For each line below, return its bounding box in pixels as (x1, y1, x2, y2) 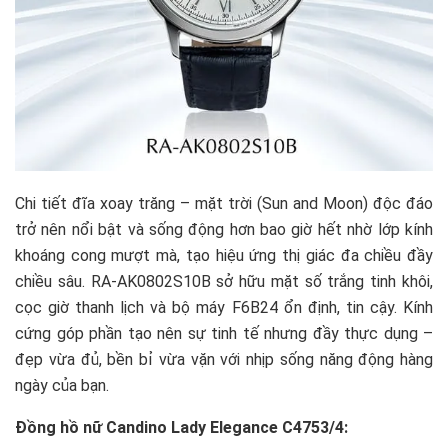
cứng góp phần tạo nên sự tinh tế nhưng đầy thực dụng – (15, 323, 433, 343)
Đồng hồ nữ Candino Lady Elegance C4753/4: (15, 417, 348, 437)
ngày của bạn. (15, 375, 109, 395)
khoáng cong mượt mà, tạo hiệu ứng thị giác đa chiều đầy (15, 245, 433, 265)
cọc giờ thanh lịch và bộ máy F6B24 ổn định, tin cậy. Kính (15, 297, 433, 317)
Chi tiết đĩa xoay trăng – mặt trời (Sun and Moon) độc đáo (15, 193, 433, 213)
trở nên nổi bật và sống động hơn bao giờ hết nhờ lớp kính (15, 219, 433, 239)
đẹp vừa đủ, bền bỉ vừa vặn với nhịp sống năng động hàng (15, 349, 433, 369)
